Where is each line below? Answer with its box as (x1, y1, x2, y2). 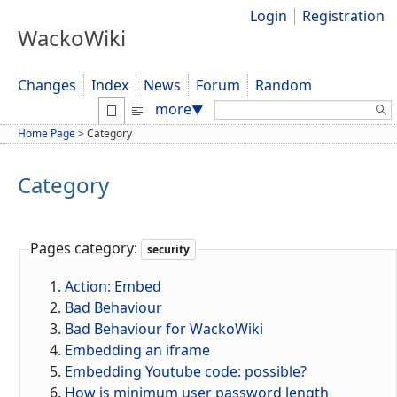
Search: (214, 97, 264, 118)
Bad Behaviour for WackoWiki (65, 319, 263, 339)
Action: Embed (65, 276, 161, 297)
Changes (18, 75, 76, 96)
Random (255, 75, 312, 96)
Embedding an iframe (65, 340, 210, 361)
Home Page (18, 125, 75, 141)
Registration (302, 6, 385, 26)
